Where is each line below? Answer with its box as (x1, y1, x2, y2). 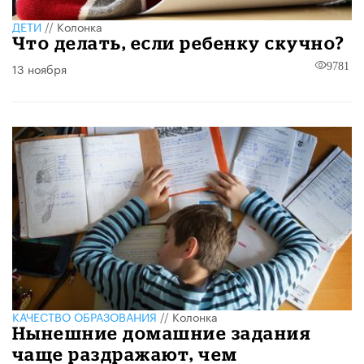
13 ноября (12, 59, 67, 78)
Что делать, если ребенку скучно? (12, 32, 345, 54)
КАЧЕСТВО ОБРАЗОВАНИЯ (12, 307, 157, 326)
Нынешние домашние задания (12, 323, 311, 344)
